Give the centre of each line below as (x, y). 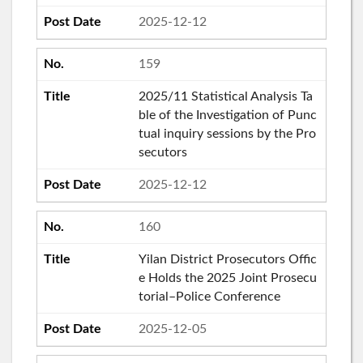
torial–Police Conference (209, 296)
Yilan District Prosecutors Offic (227, 259)
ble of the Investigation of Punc (227, 115)
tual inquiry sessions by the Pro (227, 133)
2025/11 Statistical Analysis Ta (225, 96)
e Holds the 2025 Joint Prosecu (227, 278)
